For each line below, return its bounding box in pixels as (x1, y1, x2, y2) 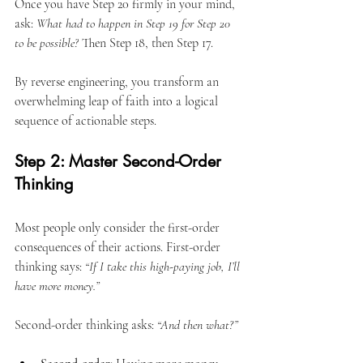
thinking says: (15, 258, 85, 275)
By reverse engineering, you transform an (15, 73, 222, 90)
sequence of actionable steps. (15, 112, 156, 129)
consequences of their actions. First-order (15, 238, 224, 255)
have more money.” (15, 277, 100, 294)
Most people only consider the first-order (15, 219, 223, 236)
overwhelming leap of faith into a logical (15, 92, 221, 109)
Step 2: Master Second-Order (15, 150, 226, 172)
